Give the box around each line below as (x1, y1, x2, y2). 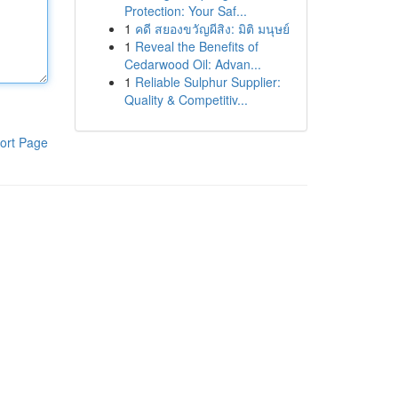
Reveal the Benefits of (134, 37, 259, 55)
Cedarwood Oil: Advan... (123, 55, 261, 73)
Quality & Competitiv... (123, 91, 248, 108)
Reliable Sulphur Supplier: (134, 73, 281, 91)
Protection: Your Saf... (123, 2, 247, 20)
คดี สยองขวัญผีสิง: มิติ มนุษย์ (134, 20, 290, 37)
